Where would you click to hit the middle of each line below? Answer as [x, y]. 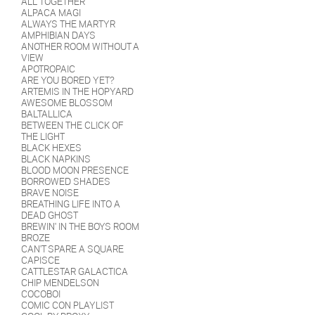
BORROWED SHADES [66, 182]
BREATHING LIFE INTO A [71, 204]
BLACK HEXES [51, 148]
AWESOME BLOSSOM [67, 103]
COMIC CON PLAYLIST [67, 306]
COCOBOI [41, 294]
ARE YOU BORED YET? [68, 81]
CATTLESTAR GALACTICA [75, 272]
